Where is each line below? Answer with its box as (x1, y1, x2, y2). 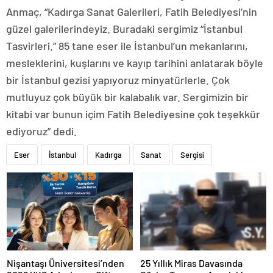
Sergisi (180, 150, 204, 160)
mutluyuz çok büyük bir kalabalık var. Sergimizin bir (6, 90, 249, 104)
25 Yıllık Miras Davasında (140, 257, 243, 269)
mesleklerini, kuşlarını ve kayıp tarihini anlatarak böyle (6, 56, 263, 70)
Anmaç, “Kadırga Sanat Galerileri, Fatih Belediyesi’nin (6, 5, 257, 19)
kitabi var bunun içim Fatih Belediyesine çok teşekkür (6, 107, 260, 121)
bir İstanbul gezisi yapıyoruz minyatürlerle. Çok (6, 73, 230, 87)
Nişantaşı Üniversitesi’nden (7, 257, 124, 269)
